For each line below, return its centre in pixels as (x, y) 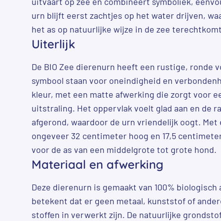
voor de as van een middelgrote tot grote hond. (124, 149)
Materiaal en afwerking (97, 164)
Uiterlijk (53, 44)
